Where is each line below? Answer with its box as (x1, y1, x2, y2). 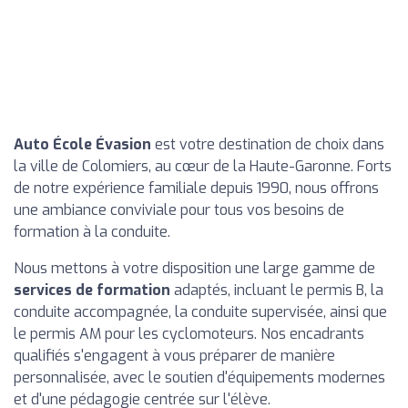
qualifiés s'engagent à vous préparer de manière (14, 346, 335, 365)
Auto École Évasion (14, 135, 151, 154)
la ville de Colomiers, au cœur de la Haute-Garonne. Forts (14, 157, 392, 176)
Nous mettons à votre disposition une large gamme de (14, 259, 375, 278)
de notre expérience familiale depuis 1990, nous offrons (14, 178, 379, 198)
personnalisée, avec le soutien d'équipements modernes (14, 368, 385, 387)
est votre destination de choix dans (151, 135, 384, 154)
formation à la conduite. (14, 222, 170, 241)
